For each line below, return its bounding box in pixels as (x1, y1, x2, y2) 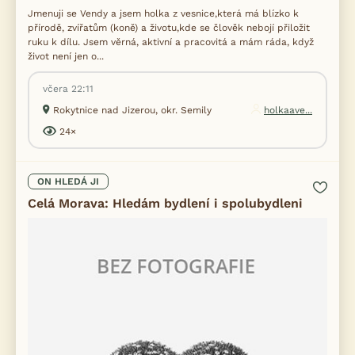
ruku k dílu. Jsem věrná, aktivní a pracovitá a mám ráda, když (28, 36, 314, 48)
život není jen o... (28, 51, 104, 62)
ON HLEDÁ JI (37, 176, 99, 187)
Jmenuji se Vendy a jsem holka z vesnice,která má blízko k (28, 8, 299, 19)
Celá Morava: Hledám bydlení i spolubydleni (28, 196, 303, 211)
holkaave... (264, 105, 312, 116)
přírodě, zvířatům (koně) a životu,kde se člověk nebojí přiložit (28, 22, 310, 33)
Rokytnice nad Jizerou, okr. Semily (53, 105, 212, 116)
